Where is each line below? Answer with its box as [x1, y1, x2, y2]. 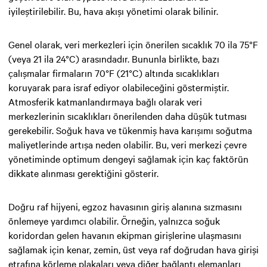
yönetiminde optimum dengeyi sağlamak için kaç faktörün [8, 151, 249, 165]
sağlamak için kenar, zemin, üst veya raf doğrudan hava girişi [8, 242, 259, 256]
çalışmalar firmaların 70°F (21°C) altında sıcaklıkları [8, 66, 219, 79]
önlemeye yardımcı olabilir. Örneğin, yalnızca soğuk [8, 213, 220, 227]
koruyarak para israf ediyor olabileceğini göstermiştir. [8, 80, 229, 94]
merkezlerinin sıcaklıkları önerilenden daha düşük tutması [8, 108, 247, 122]
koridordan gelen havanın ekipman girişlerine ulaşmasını [8, 228, 241, 241]
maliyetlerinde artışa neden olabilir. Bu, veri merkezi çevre [8, 137, 247, 151]
